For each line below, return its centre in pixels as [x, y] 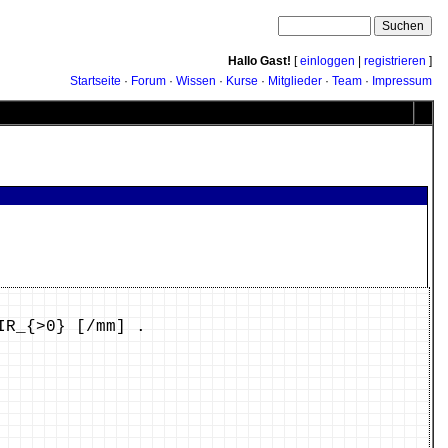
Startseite [95, 81]
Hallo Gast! [259, 61]
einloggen [327, 61]
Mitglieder [295, 81]
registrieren [395, 61]
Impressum [402, 81]
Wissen [196, 81]
